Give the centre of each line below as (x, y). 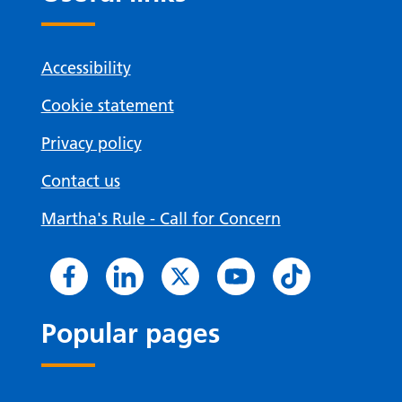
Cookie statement (107, 106)
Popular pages (130, 334)
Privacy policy (91, 144)
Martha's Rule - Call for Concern (161, 219)
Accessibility (86, 68)
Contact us (80, 181)
